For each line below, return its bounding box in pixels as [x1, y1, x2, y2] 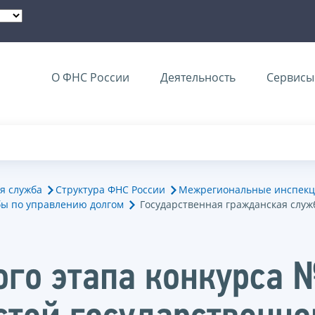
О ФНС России [51, 70, 129, 85]
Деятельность [160, 70, 236, 85]
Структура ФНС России [56, 182, 165, 196]
